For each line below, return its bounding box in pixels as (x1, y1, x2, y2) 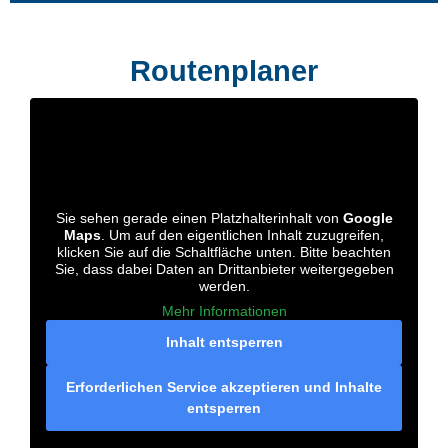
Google (342, 210, 393, 227)
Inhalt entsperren (165, 334, 283, 351)
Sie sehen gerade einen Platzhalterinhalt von (55, 210, 343, 227)
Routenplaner (130, 54, 318, 88)
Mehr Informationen (161, 303, 287, 320)
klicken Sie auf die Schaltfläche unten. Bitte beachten (57, 244, 391, 261)
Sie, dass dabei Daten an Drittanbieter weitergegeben (54, 261, 394, 278)
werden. (198, 278, 250, 295)
